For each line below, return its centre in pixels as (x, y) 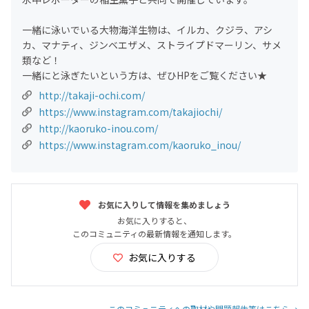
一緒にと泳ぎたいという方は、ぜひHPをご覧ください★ (144, 75)
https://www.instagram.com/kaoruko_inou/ (140, 144)
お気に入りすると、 (154, 220)
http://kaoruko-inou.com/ (98, 128)
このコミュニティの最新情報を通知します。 (154, 233)
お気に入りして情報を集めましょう (163, 204)
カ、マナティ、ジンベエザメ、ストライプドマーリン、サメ (152, 44)
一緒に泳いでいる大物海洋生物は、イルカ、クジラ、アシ (147, 29)
